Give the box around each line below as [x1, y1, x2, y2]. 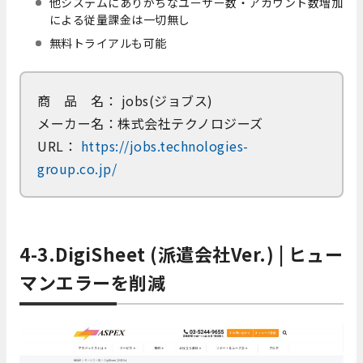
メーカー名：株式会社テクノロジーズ [37, 113, 263, 134]
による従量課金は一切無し [49, 11, 190, 28]
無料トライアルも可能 [49, 35, 167, 52]
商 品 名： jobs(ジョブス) [37, 91, 213, 111]
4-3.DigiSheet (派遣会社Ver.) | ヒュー [19, 241, 343, 267]
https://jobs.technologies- [77, 136, 249, 156]
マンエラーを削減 [19, 269, 165, 296]
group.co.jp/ [37, 159, 117, 179]
